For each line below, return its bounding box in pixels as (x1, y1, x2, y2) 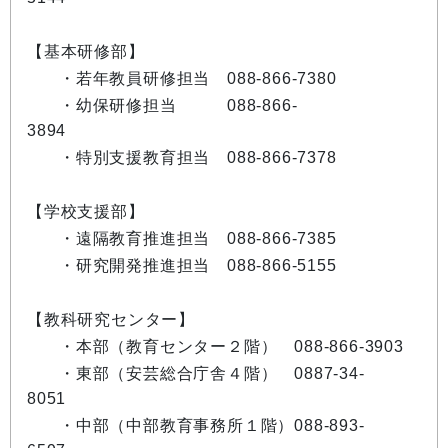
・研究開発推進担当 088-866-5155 (59, 257, 337, 274)
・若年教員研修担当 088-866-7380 (59, 70, 337, 87)
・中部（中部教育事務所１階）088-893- (59, 417, 365, 434)
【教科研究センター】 (27, 311, 195, 328)
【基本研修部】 (27, 43, 145, 60)
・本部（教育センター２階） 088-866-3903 (59, 338, 404, 355)
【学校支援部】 (27, 203, 145, 220)
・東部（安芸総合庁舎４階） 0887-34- (59, 365, 365, 382)
